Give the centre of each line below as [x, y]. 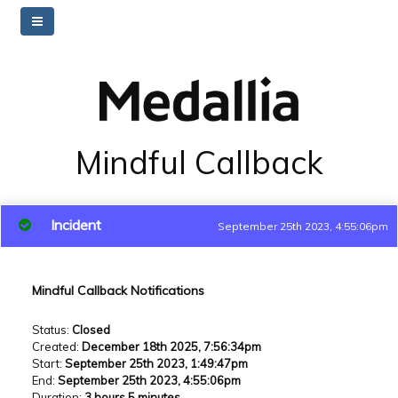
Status [49, 329]
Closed [91, 329]
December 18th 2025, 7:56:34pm [171, 346]
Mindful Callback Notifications [118, 290]
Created [54, 346]
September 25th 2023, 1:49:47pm [156, 363]
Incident [76, 224]
